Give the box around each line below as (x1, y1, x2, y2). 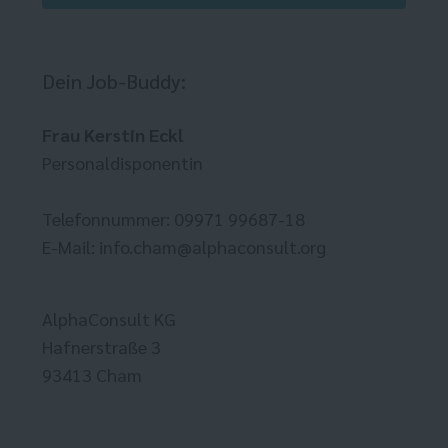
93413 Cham (42, 363, 142, 387)
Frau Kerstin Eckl (42, 123, 183, 147)
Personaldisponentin (42, 151, 203, 175)
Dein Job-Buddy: (42, 68, 186, 95)
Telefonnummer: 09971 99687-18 (42, 207, 305, 231)
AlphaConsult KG (42, 307, 176, 331)
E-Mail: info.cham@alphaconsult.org (42, 235, 326, 259)
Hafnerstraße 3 (42, 335, 161, 359)
